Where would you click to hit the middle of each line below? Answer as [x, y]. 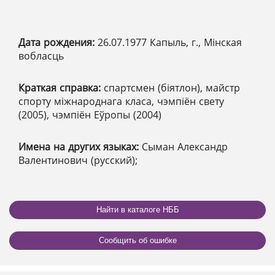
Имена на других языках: [80, 146]
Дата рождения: [58, 42]
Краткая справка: [61, 87]
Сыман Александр [185, 146]
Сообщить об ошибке [137, 241]
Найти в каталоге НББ [137, 210]
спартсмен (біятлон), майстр [172, 87]
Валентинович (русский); [78, 160]
